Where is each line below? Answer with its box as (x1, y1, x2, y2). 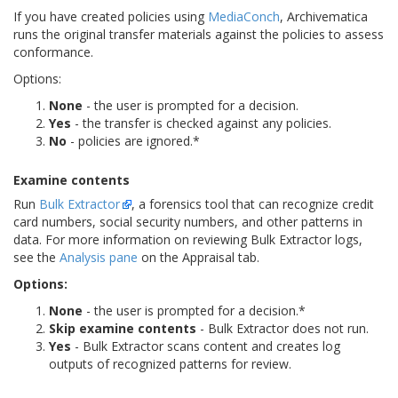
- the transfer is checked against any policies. (71, 115, 331, 132)
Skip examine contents (49, 320, 196, 338)
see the (13, 249, 60, 267)
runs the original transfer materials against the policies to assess (13, 26, 384, 44)
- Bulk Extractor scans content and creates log (71, 338, 340, 355)
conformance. (13, 44, 93, 61)
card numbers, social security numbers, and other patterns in (13, 213, 362, 231)
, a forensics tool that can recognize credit (131, 195, 374, 213)
